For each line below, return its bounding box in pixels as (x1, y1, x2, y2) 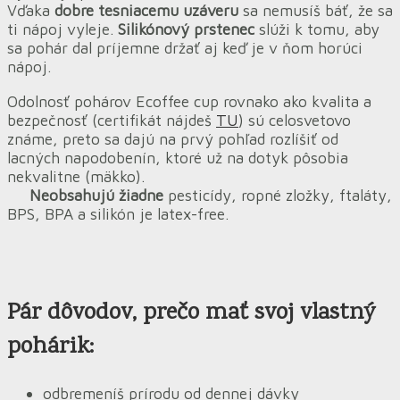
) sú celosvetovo (238, 110, 351, 129)
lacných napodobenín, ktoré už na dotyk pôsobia (7, 147, 348, 167)
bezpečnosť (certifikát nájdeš (7, 110, 216, 129)
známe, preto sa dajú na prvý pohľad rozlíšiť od (7, 129, 338, 148)
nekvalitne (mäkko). (7, 166, 145, 186)
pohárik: (7, 329, 94, 364)
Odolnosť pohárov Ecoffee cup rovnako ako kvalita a (7, 91, 371, 111)
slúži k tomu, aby (259, 20, 379, 39)
